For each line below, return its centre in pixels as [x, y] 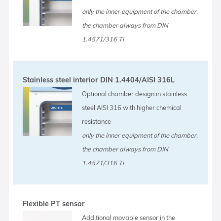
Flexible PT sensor [54, 203]
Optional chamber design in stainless [135, 93]
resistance [97, 121]
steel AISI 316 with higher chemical [132, 107]
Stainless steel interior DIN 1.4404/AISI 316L [99, 80]
